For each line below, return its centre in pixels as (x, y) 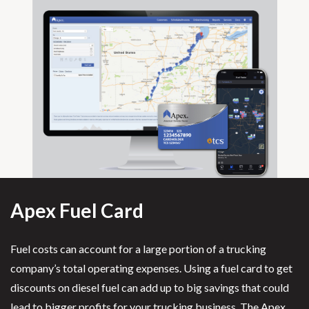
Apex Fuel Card (77, 211)
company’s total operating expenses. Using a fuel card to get (151, 268)
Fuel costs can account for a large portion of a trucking (138, 249)
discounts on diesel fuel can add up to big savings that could (150, 288)
